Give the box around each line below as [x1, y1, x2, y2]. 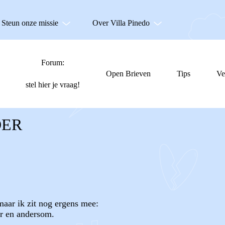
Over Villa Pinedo [92, 19, 150, 27]
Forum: [41, 58, 64, 67]
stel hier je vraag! [26, 80, 80, 89]
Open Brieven [106, 69, 151, 78]
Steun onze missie [2, 19, 58, 27]
